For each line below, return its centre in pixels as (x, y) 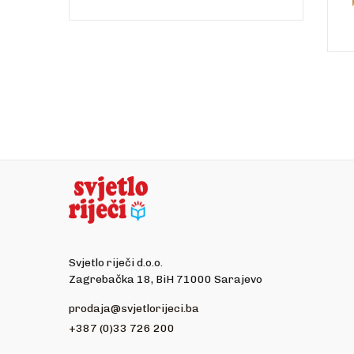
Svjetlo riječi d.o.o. (116, 263)
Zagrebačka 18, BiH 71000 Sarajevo (166, 280)
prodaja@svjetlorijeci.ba (134, 309)
